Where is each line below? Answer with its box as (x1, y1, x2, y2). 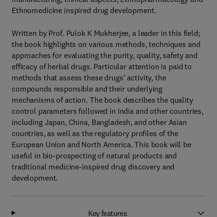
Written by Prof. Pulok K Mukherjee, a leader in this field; (12, 28, 200, 38)
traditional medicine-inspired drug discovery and (12, 162, 175, 171)
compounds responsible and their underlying (12, 84, 163, 93)
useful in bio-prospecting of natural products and (12, 151, 177, 160)
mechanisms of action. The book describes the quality (12, 95, 193, 105)
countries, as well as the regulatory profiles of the (12, 128, 178, 138)
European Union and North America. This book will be (12, 139, 191, 149)
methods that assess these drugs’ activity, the (12, 73, 166, 82)
